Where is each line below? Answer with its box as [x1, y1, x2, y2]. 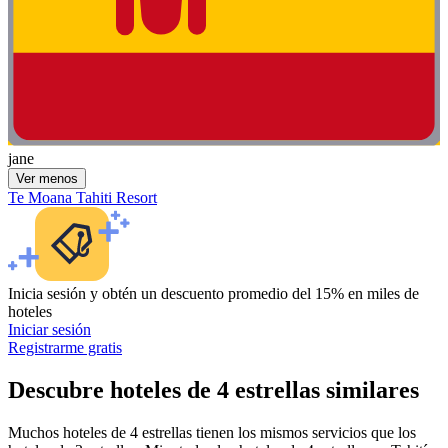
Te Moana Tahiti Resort [8, 189, 157, 207]
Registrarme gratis [8, 339, 122, 357]
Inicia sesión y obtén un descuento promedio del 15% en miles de [8, 285, 419, 303]
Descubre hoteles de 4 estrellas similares [8, 377, 419, 404]
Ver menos [16, 171, 78, 187]
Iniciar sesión [8, 321, 91, 339]
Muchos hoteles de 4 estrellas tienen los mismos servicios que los [8, 424, 416, 442]
